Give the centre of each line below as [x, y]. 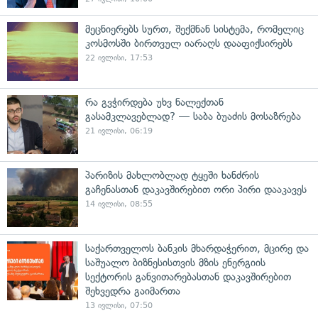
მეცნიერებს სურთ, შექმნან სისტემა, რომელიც [194, 29]
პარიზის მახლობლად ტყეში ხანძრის [172, 175]
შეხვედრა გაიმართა [133, 291]
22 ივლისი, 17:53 [119, 58]
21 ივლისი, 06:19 [119, 131]
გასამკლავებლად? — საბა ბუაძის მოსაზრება [193, 116]
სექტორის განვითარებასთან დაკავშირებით [188, 277]
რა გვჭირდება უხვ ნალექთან [154, 102]
